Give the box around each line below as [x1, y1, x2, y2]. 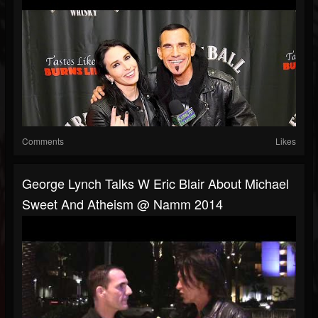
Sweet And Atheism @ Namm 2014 [22, 194, 223, 214]
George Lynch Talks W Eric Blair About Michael [22, 174, 289, 193]
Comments [22, 135, 64, 148]
